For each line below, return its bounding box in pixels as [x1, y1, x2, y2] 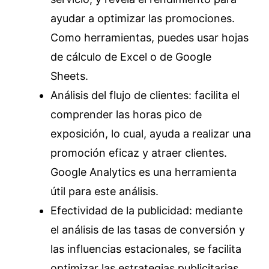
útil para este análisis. [50, 185, 159, 198]
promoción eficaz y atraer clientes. [50, 147, 227, 159]
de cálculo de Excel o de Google [50, 50, 211, 63]
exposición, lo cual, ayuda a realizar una [50, 127, 251, 140]
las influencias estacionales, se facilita [50, 243, 241, 255]
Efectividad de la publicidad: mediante [50, 204, 243, 217]
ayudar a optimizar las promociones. [50, 12, 235, 25]
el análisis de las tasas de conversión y [50, 223, 245, 236]
